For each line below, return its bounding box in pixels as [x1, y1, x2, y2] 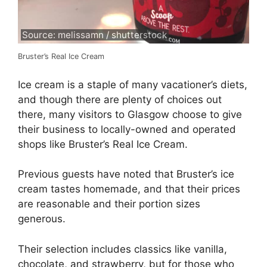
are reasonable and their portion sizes [18, 198, 200, 210]
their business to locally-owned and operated [18, 123, 236, 135]
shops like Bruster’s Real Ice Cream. [18, 138, 188, 150]
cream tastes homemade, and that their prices [18, 183, 240, 195]
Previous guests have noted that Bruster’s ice [18, 168, 234, 181]
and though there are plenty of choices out [18, 93, 222, 105]
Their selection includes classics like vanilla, [18, 243, 227, 255]
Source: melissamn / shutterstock [22, 29, 167, 41]
